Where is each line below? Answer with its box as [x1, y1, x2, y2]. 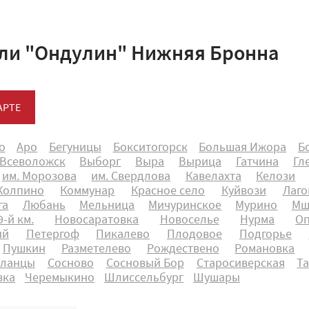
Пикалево [96, 228, 150, 241]
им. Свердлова [91, 170, 171, 183]
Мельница [79, 199, 134, 212]
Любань [22, 199, 66, 212]
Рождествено [146, 243, 219, 256]
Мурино [235, 199, 278, 212]
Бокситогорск [112, 141, 188, 154]
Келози [256, 170, 296, 183]
